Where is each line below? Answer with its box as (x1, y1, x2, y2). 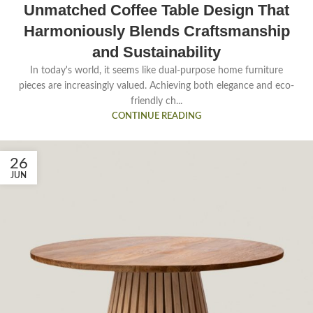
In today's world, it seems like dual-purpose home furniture (30, 66, 283, 76)
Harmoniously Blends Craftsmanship (23, 22, 290, 41)
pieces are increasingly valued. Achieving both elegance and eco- (19, 81, 294, 92)
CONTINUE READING (112, 112, 201, 121)
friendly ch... (131, 96, 182, 107)
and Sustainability (92, 43, 221, 61)
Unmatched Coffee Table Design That (24, 1, 289, 20)
